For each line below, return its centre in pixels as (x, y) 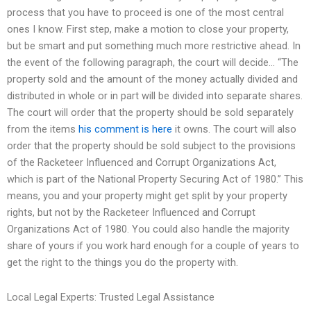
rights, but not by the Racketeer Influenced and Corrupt (131, 213)
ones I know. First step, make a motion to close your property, (148, 30)
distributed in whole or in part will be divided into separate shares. (155, 96)
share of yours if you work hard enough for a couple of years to (153, 246)
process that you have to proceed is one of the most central (145, 13)
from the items (43, 129)
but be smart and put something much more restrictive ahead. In (154, 46)
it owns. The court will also (234, 129)
